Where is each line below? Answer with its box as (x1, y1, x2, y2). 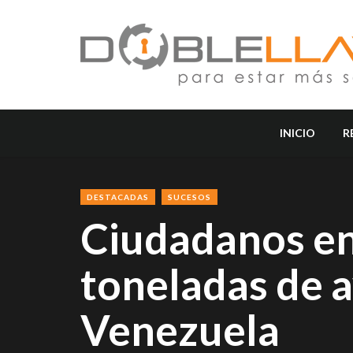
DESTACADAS (87, 192, 149, 202)
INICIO (280, 126, 316, 139)
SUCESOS (168, 192, 211, 202)
